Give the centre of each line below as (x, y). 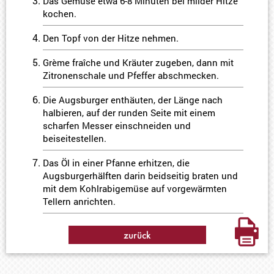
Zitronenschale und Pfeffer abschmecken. (131, 75)
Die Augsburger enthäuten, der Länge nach (133, 100)
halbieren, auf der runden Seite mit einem (129, 113)
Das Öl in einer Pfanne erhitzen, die (116, 163)
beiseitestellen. (75, 138)
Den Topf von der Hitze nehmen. (111, 38)
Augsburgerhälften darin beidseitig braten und (140, 176)
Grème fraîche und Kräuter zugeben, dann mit (138, 62)
